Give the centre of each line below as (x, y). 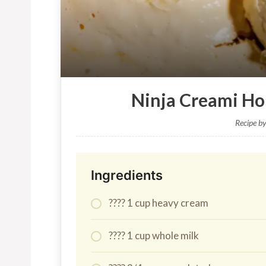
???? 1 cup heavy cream (159, 202)
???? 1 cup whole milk (154, 235)
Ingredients (127, 175)
